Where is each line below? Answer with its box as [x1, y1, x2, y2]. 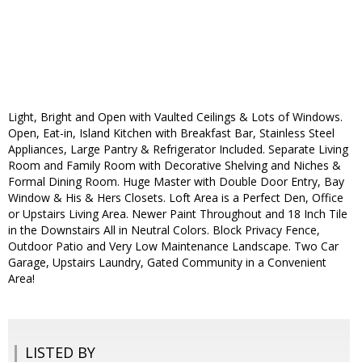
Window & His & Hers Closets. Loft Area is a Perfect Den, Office [8, 190, 343, 206]
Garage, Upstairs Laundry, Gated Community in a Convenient [8, 255, 326, 271]
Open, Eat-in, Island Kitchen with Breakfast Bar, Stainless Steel [8, 125, 335, 141]
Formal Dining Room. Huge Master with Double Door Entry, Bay [8, 174, 344, 190]
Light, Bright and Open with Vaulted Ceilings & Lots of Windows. [8, 109, 343, 125]
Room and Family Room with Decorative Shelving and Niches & [8, 158, 341, 174]
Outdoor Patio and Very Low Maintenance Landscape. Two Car [8, 238, 339, 255]
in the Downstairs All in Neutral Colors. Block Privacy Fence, [8, 222, 320, 238]
